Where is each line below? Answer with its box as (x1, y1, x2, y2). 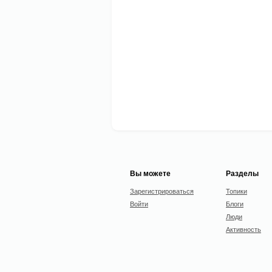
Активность (226, 224, 261, 234)
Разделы (226, 168, 259, 178)
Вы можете (130, 168, 171, 178)
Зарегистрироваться (130, 186, 194, 195)
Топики (226, 186, 247, 195)
